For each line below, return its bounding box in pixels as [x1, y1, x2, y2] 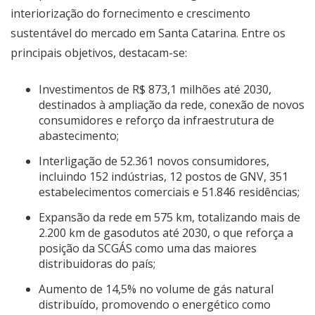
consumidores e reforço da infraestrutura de [39, 112, 274, 128]
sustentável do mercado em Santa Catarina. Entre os [11, 25, 285, 41]
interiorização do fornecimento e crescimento [11, 6, 250, 21]
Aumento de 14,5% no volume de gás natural [39, 281, 274, 297]
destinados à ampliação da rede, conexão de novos [39, 97, 304, 112]
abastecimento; [39, 128, 119, 143]
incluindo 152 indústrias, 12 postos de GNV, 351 [39, 169, 288, 184]
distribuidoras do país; [39, 256, 155, 271]
